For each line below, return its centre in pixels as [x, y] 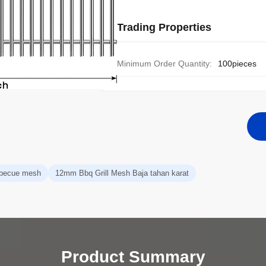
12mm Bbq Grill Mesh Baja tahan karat [122, 173]
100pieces [237, 64]
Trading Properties [164, 27]
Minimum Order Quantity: [164, 64]
